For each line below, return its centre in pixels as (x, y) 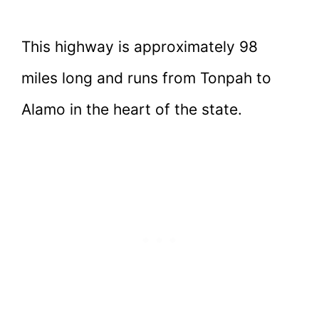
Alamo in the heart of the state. (132, 110)
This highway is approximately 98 (140, 47)
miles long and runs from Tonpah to (146, 78)
